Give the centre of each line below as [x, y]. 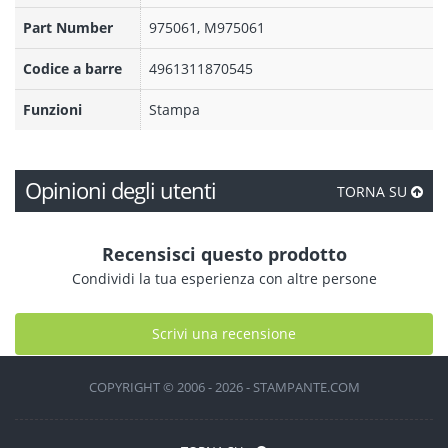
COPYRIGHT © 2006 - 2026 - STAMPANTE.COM [224, 387]
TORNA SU [374, 191]
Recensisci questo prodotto [224, 254]
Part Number [68, 27]
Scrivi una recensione [224, 333]
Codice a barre [72, 68]
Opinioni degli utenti [120, 190]
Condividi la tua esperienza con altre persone [224, 278]
